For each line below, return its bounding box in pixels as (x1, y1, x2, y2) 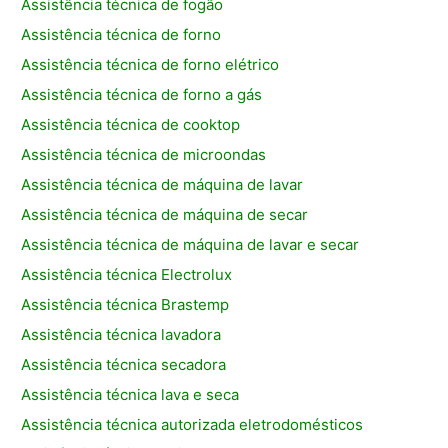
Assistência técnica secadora (21, 355, 227, 375)
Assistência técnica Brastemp (21, 295, 230, 315)
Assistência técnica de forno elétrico (21, 55, 280, 75)
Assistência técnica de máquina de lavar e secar (21, 235, 360, 255)
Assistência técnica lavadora (21, 325, 222, 345)
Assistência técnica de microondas (21, 145, 267, 165)
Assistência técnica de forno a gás (21, 85, 263, 105)
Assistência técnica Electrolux (21, 265, 233, 285)
